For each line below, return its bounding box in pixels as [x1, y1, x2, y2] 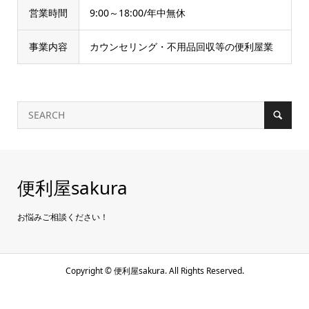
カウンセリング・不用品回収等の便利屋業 [89, 40, 273, 54]
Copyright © [65, 265, 112, 277]
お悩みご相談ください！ [17, 211, 108, 223]
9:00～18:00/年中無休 [89, 6, 186, 20]
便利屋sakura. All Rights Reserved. [111, 265, 244, 277]
